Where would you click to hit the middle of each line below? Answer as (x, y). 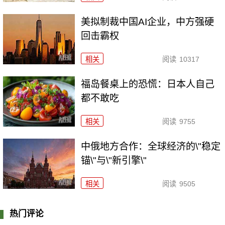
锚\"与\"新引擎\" (114, 161)
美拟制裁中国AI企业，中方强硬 (148, 22)
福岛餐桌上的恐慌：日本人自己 (148, 84)
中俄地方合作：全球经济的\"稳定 (151, 147)
